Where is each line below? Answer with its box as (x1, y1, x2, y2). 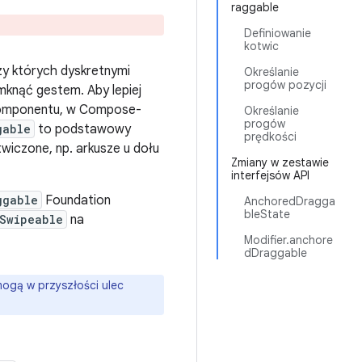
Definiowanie (244, 26, 311, 40)
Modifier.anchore (244, 233, 333, 247)
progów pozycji (244, 78, 326, 92)
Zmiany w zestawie (231, 155, 329, 170)
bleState (244, 207, 290, 221)
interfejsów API (231, 168, 309, 183)
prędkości (244, 129, 297, 144)
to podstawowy (35, 121, 131, 137)
